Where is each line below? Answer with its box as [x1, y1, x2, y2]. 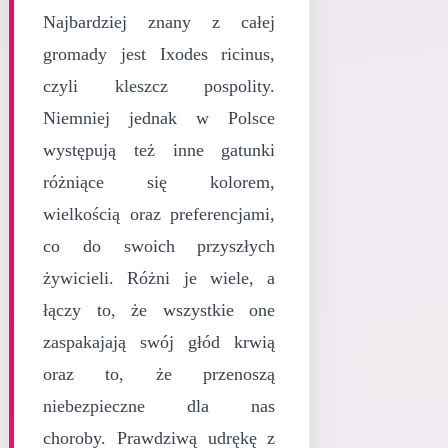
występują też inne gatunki [43, 139, 276, 160]
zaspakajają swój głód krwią [43, 331, 276, 352]
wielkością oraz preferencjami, [43, 203, 276, 224]
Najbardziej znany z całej [43, 11, 276, 32]
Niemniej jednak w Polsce [43, 107, 276, 128]
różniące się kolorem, [43, 171, 276, 192]
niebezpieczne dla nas [43, 395, 276, 416]
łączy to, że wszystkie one [43, 299, 276, 320]
